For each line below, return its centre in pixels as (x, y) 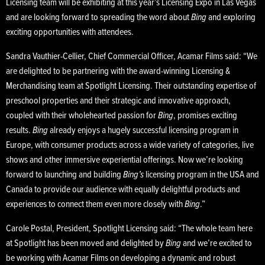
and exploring (231, 18)
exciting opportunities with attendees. (70, 33)
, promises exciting (205, 116)
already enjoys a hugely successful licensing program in (143, 131)
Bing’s (133, 175)
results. (19, 131)
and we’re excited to (216, 244)
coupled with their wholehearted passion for (82, 116)
